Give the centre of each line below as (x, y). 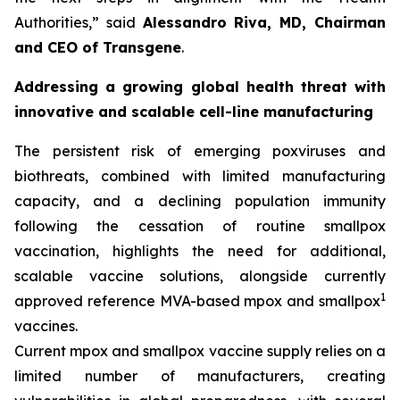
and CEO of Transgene (98, 47)
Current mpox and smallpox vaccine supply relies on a (200, 351)
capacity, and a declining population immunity (200, 201)
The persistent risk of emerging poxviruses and (200, 151)
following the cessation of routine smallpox (200, 226)
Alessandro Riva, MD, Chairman (264, 22)
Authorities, (53, 22)
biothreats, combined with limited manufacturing (200, 176)
